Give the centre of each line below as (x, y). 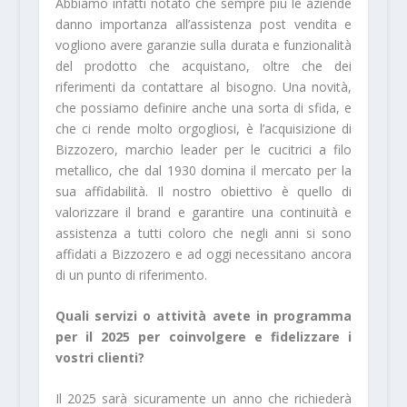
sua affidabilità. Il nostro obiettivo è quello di (203, 191)
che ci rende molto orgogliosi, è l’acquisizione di (203, 128)
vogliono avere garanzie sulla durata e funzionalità (203, 45)
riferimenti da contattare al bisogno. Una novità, (203, 86)
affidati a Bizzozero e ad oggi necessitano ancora (203, 253)
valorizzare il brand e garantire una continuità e (203, 212)
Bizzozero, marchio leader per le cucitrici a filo (203, 149)
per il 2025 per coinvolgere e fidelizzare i (203, 337)
